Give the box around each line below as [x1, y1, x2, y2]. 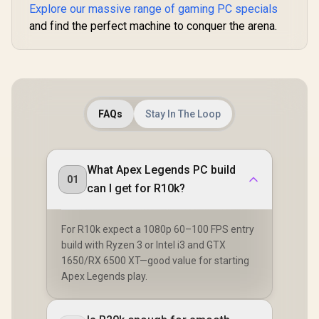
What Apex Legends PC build [87, 162, 236, 177]
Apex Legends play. [61, 270, 147, 282]
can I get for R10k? [87, 181, 185, 195]
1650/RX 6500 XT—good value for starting [61, 254, 249, 266]
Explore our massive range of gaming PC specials [29, 1, 278, 16]
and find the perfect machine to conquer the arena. [29, 19, 277, 33]
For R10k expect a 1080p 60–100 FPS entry [61, 223, 254, 235]
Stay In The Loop [145, 108, 221, 120]
